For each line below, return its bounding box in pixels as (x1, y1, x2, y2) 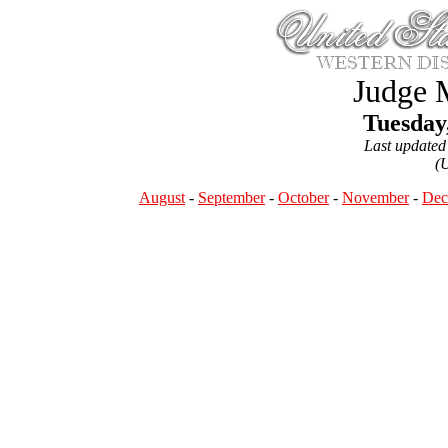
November (342, 189, 409, 206)
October (278, 189, 329, 206)
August (139, 189, 185, 206)
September (198, 189, 265, 206)
